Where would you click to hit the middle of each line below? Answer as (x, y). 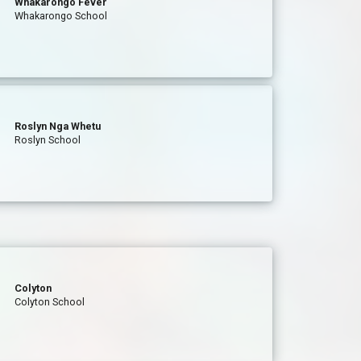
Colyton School (50, 302)
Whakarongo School (61, 16)
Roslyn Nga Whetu (58, 126)
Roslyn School (48, 140)
